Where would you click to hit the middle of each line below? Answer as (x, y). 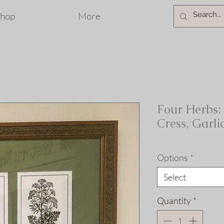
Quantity (174, 200)
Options (172, 157)
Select (175, 177)
